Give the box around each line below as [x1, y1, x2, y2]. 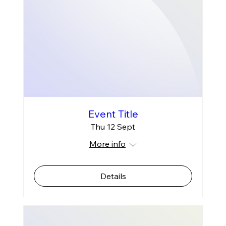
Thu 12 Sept [91, 122, 135, 132]
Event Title [88, 107, 138, 121]
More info [89, 139, 126, 149]
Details [100, 171, 126, 182]
